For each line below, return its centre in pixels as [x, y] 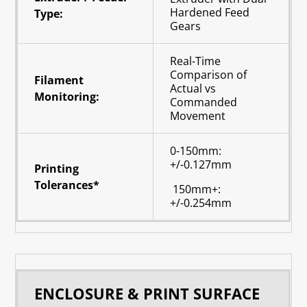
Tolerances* [67, 185]
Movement [198, 115]
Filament [59, 80]
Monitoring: [67, 96]
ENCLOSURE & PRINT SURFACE [147, 293]
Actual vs [193, 88]
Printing [57, 168]
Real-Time [196, 61]
